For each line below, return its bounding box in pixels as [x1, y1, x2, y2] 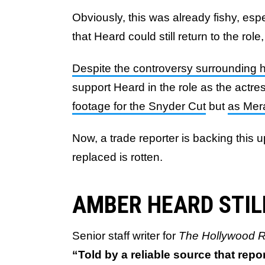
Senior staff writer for [72, 230, 179, 242]
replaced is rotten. [72, 151, 163, 163]
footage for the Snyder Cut [72, 100, 206, 112]
